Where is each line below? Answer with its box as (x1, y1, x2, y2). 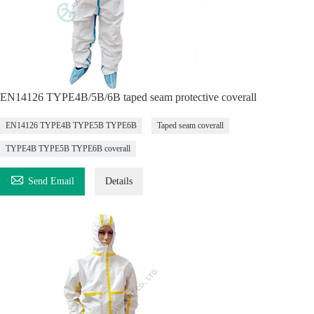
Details (105, 176, 132, 186)
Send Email (28, 176, 74, 186)
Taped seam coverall (157, 121, 224, 130)
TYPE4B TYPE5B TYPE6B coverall (6, 144, 130, 153)
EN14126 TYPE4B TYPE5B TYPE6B (6, 121, 137, 130)
